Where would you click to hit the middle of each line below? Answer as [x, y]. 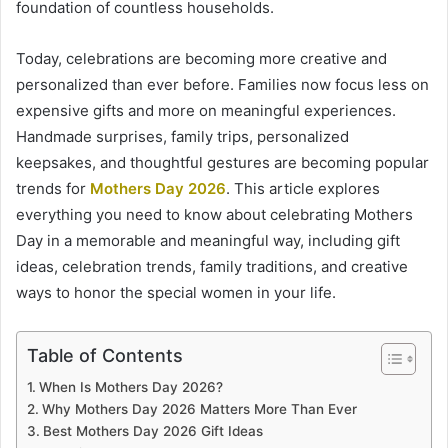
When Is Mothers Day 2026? [130, 387]
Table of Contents [105, 356]
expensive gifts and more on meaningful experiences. [206, 111]
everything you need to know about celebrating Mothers [214, 215]
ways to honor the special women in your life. [176, 293]
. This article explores [303, 189]
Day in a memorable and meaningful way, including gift [208, 241]
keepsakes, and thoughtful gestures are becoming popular [222, 163]
